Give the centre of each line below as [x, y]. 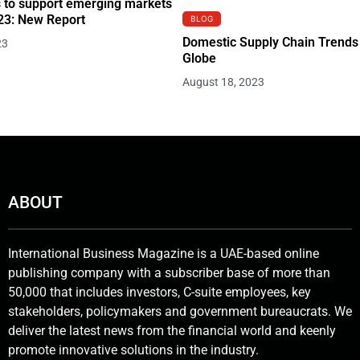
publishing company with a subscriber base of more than [169, 272]
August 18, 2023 [224, 82]
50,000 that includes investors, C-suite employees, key [159, 292]
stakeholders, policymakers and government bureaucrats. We [180, 311]
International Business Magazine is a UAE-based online [163, 253]
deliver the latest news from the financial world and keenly [172, 330]
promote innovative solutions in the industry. [133, 350]
